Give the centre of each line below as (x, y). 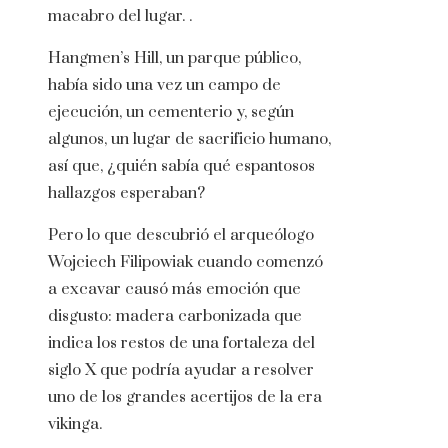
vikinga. (75, 424)
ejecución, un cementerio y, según (171, 112)
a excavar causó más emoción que (174, 289)
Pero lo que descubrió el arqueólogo (181, 235)
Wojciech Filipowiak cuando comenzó (185, 262)
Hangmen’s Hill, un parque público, (174, 58)
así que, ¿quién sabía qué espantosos (181, 166)
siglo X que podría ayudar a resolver (181, 370)
